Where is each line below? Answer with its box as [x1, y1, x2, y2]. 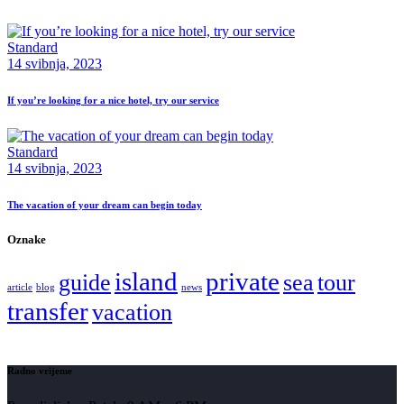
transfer [7, 297, 88, 326]
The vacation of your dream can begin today [7, 199, 202, 211]
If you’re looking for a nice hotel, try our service [7, 95, 219, 106]
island [115, 267, 178, 297]
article [7, 282, 32, 293]
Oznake [7, 233, 46, 247]
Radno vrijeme [7, 365, 72, 377]
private [206, 267, 280, 297]
